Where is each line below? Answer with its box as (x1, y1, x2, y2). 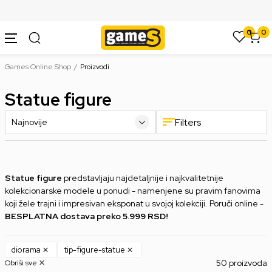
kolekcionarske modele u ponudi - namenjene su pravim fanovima (5, 185, 260, 196)
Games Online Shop (5, 62, 71, 72)
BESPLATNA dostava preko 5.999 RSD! (5, 211, 168, 222)
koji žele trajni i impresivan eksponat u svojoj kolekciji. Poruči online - (5, 198, 263, 209)
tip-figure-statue (64, 244, 125, 255)
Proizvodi (80, 62, 109, 72)
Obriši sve (5, 257, 37, 268)
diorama (12, 244, 41, 255)
